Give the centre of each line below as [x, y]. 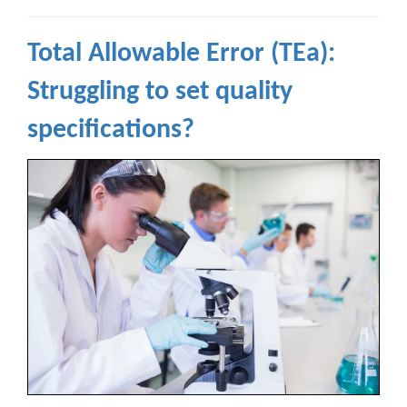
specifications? [111, 131]
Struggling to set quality [160, 93]
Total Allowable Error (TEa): [181, 55]
